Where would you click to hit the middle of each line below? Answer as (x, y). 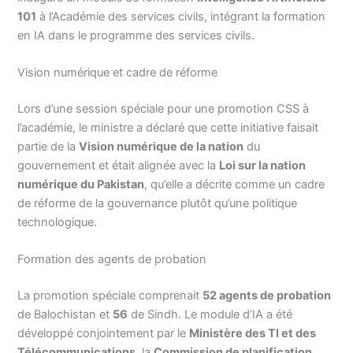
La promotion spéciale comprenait (110, 296)
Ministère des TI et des (253, 334)
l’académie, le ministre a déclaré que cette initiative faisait (168, 128)
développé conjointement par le (104, 334)
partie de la (48, 147)
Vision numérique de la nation (162, 147)
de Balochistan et (65, 315)
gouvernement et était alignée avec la (119, 166)
